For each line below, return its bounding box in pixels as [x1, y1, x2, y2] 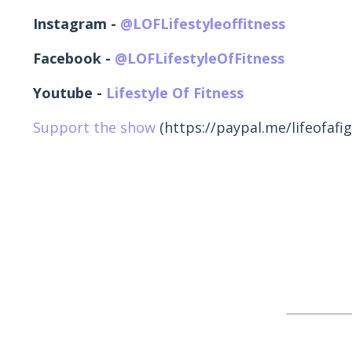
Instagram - [33, 14, 120, 34]
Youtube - [33, 83, 106, 103]
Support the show [33, 118, 156, 137]
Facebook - [33, 49, 115, 68]
